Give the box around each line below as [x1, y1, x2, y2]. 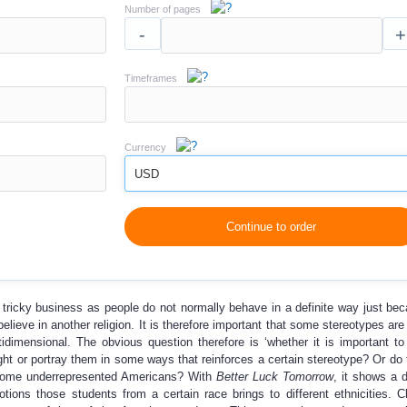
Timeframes [124, 73, 177, 84]
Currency [124, 142, 166, 153]
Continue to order [226, 220, 316, 233]
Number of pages [124, 4, 201, 15]
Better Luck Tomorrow [216, 370, 334, 383]
